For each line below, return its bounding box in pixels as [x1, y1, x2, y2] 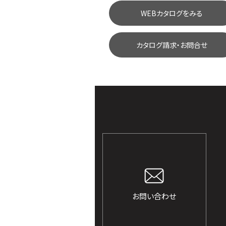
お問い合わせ [132, 190, 177, 201]
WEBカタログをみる [141, 8, 203, 19]
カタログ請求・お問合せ [136, 39, 208, 50]
